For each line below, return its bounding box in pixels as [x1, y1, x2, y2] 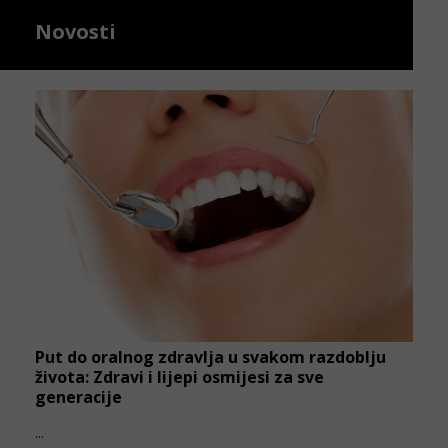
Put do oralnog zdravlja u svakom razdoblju [35, 346, 386, 369]
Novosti [35, 18, 116, 46]
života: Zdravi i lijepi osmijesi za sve [35, 366, 324, 389]
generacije [35, 386, 122, 409]
